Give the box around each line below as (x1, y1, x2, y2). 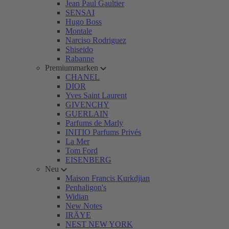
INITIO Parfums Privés (65, 128, 141, 136)
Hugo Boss (65, 17, 102, 26)
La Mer (65, 137, 89, 146)
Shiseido (65, 45, 93, 54)
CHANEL (65, 73, 100, 81)
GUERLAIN (65, 109, 108, 118)
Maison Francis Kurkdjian (65, 174, 150, 182)
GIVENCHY (65, 100, 109, 109)
